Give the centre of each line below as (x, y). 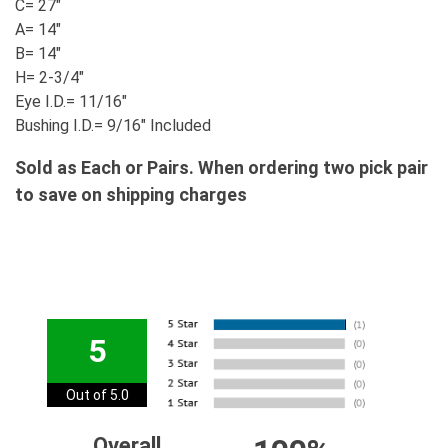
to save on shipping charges (131, 195)
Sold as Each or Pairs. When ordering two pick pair (221, 168)
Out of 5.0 (97, 395)
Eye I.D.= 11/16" (71, 102)
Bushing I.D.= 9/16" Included (113, 126)
